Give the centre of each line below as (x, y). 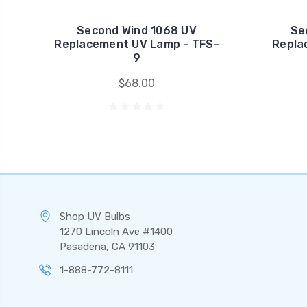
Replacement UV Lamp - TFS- (137, 44)
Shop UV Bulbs (95, 217)
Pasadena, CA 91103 (107, 247)
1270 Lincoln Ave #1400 (116, 232)
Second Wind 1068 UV (137, 30)
